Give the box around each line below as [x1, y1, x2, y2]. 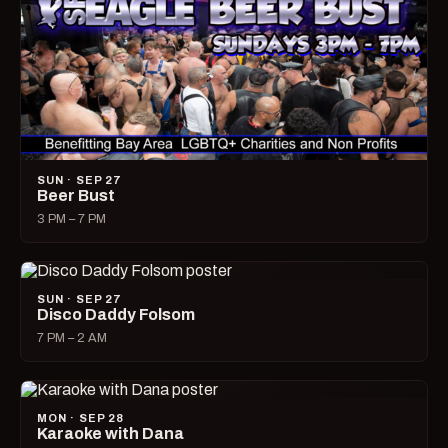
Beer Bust [37, 187, 115, 205]
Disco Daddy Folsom [37, 306, 195, 324]
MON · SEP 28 [37, 412, 125, 425]
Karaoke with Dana [37, 425, 184, 443]
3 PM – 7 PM [37, 212, 106, 227]
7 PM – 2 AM [37, 331, 107, 346]
